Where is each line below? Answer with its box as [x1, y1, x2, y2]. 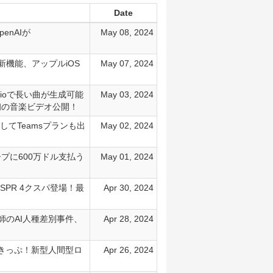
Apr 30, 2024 [103, 183, 154, 193]
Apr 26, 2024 [103, 245, 154, 255]
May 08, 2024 [100, 27, 154, 37]
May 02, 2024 [100, 121, 154, 130]
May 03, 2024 [100, 90, 154, 99]
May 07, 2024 [100, 58, 154, 68]
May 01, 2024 [100, 152, 154, 161]
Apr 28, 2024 [103, 214, 154, 224]
